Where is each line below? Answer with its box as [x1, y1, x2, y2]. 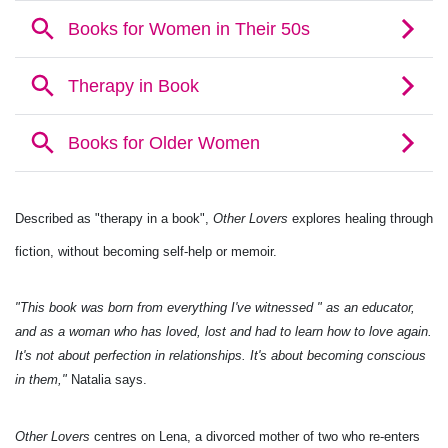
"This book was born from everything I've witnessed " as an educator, [15, 300, 415, 315]
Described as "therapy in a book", [15, 211, 213, 226]
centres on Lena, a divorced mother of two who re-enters [90, 429, 420, 444]
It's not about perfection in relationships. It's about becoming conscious [15, 348, 426, 363]
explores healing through [288, 211, 433, 226]
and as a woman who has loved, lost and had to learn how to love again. [15, 324, 432, 339]
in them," [15, 372, 71, 387]
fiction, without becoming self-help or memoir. [15, 244, 277, 259]
